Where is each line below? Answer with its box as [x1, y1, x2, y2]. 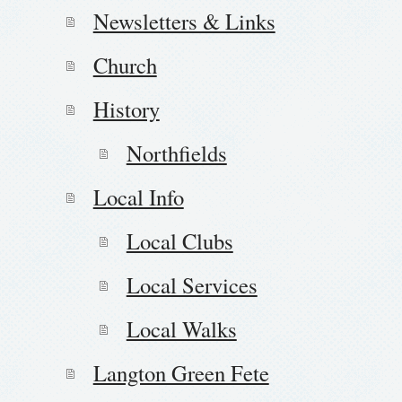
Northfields [126, 137, 227, 168]
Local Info [92, 181, 184, 212]
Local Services [126, 269, 258, 300]
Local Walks [126, 313, 237, 344]
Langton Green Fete [92, 357, 269, 388]
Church [92, 49, 157, 80]
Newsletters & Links [92, 5, 275, 36]
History [92, 93, 160, 124]
